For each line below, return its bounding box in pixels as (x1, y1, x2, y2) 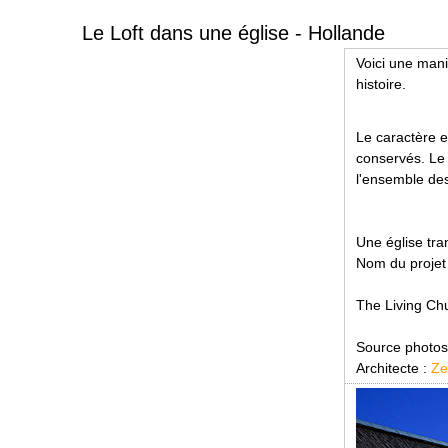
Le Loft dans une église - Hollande (82, 22, 385, 45)
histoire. (355, 76, 406, 93)
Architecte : (355, 359, 431, 376)
